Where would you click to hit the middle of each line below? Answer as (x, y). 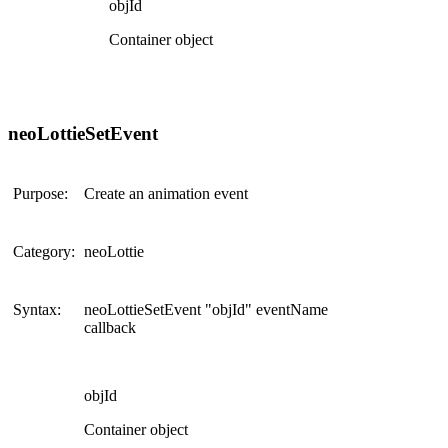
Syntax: (37, 309)
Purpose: (40, 193)
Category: (44, 251)
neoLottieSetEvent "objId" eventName (206, 309)
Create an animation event (166, 193)
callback (110, 327)
